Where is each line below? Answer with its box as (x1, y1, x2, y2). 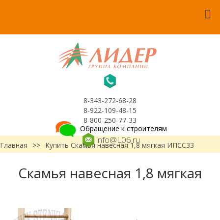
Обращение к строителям (78, 123, 167, 133)
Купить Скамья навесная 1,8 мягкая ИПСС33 (45, 140, 194, 150)
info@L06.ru (96, 134, 140, 145)
